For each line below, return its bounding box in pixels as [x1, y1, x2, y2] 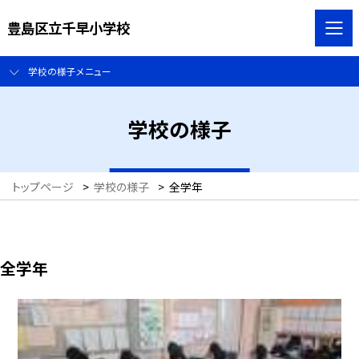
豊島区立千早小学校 [6, 17, 130, 38]
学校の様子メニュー [27, 64, 111, 79]
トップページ [12, 179, 74, 196]
